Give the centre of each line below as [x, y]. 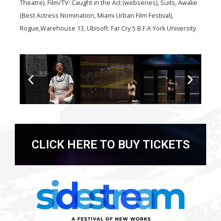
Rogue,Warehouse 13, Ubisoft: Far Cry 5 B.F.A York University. [109, 29]
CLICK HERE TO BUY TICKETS [110, 145]
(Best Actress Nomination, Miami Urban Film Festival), [96, 16]
